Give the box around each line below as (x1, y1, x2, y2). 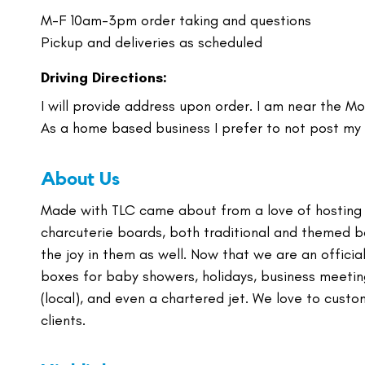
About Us (41, 169, 120, 188)
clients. (41, 311, 86, 329)
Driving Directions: (41, 68, 167, 86)
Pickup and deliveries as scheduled (41, 33, 262, 51)
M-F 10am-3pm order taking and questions (41, 11, 311, 29)
